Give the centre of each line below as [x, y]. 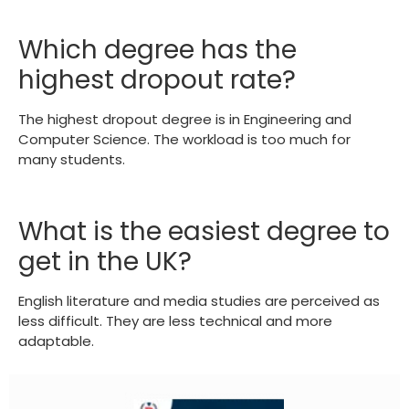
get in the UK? [105, 262]
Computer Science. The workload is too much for [184, 140]
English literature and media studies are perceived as [199, 301]
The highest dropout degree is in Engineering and [185, 120]
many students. [72, 160]
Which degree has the [157, 50]
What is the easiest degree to [204, 232]
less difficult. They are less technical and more [175, 321]
